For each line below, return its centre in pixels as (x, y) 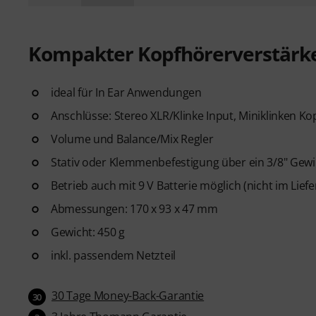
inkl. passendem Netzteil (114, 255)
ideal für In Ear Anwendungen (126, 92)
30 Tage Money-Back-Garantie (128, 295)
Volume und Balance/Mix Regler (132, 139)
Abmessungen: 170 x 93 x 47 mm (134, 208)
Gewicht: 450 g (88, 232)
